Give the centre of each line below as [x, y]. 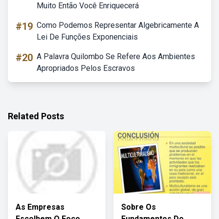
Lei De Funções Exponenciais [87, 37]
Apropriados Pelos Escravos [86, 68]
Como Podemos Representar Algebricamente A [118, 25]
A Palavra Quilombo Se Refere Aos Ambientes [116, 56]
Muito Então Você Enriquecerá [88, 6]
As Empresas [40, 207]
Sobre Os [139, 207]
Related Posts [36, 116]
